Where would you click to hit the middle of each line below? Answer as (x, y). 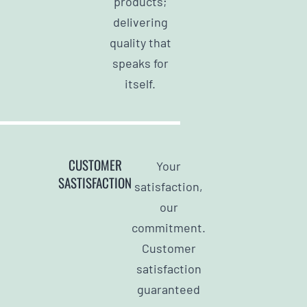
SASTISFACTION (95, 182)
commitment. (169, 227)
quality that (140, 42)
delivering (140, 22)
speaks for (140, 63)
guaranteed (169, 289)
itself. (140, 83)
